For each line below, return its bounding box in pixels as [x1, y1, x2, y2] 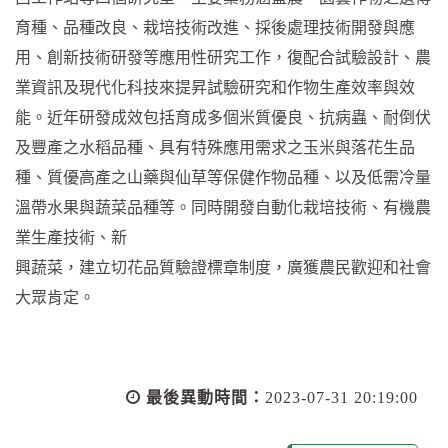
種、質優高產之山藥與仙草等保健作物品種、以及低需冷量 [15, 169, 431, 187]
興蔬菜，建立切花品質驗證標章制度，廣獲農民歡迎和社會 [15, 259, 431, 277]
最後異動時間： [146, 389, 265, 407]
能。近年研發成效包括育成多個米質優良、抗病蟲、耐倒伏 [15, 109, 431, 127]
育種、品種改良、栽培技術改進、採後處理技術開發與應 [15, 19, 415, 37]
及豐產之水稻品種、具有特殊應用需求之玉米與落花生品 [15, 139, 415, 157]
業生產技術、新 [15, 229, 127, 247]
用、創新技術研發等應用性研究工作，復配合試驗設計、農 [15, 49, 431, 67]
